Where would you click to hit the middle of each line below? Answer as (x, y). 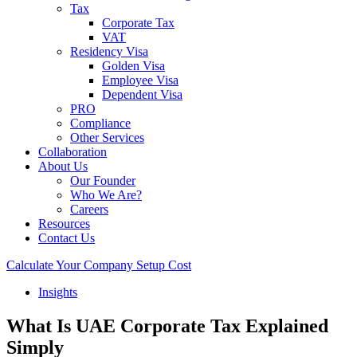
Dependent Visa (142, 94)
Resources (64, 224)
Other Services (107, 137)
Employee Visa (140, 80)
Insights (58, 292)
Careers (89, 209)
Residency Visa (109, 51)
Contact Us (67, 238)
